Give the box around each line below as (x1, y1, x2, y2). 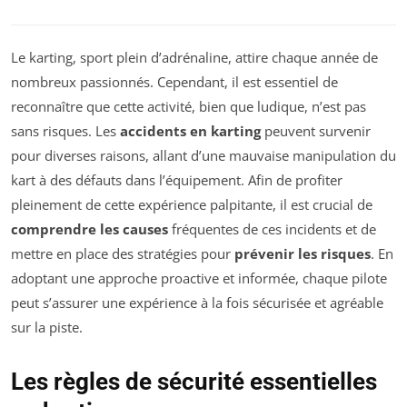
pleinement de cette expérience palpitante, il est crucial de (11, 195, 372, 214)
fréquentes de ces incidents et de (168, 220, 376, 239)
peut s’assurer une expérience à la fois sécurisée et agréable (11, 293, 383, 313)
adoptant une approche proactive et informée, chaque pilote (11, 269, 387, 288)
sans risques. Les (11, 122, 120, 141)
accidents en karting (120, 122, 261, 141)
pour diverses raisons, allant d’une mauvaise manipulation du (11, 146, 396, 165)
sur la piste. (11, 318, 83, 337)
